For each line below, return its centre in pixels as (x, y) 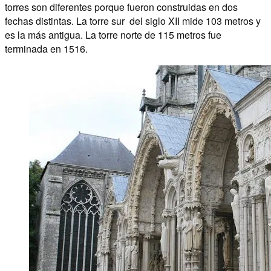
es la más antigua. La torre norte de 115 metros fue (113, 34)
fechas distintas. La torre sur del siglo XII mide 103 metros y (133, 21)
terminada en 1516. (46, 48)
